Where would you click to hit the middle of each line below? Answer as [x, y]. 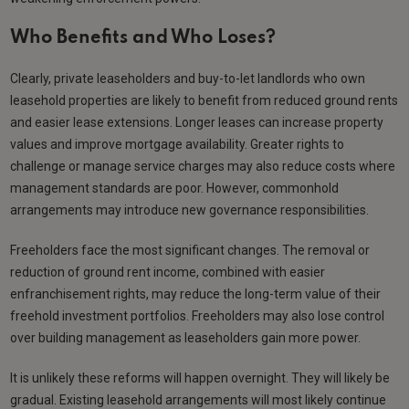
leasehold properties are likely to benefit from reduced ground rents [204, 101]
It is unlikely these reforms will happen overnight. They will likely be [200, 378]
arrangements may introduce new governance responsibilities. [190, 210]
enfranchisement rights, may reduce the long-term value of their [196, 294]
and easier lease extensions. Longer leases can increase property [197, 123]
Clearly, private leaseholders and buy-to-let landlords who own [188, 79]
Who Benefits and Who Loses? [143, 39]
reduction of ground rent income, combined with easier [168, 273]
